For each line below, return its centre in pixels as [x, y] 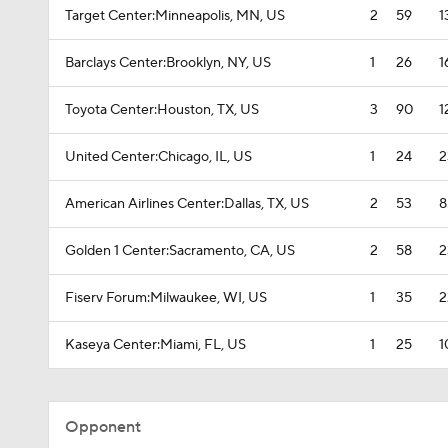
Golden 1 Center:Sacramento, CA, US [180, 251]
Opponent [103, 427]
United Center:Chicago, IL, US [158, 157]
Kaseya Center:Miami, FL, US [155, 345]
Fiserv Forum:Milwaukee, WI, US [166, 298]
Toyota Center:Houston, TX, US [162, 110]
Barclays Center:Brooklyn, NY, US [168, 63]
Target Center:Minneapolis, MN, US [175, 16]
